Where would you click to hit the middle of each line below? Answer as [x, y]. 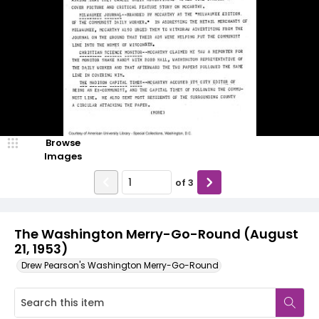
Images [63, 156]
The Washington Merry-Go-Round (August [156, 234]
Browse [63, 143]
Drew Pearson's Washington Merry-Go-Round [120, 265]
